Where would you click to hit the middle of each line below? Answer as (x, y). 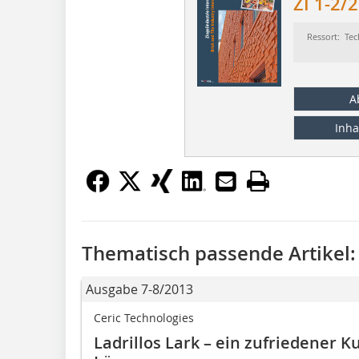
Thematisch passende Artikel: (219, 253)
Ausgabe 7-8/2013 (139, 289)
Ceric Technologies (144, 317)
